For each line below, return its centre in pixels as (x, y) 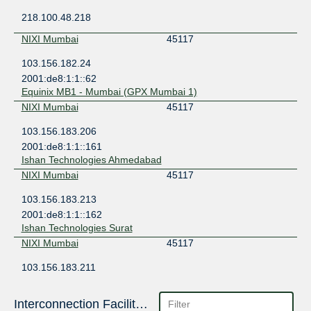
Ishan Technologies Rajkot (79, 296)
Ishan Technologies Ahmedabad (91, 160)
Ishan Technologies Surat (77, 228)
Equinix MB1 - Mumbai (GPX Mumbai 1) (109, 92)
